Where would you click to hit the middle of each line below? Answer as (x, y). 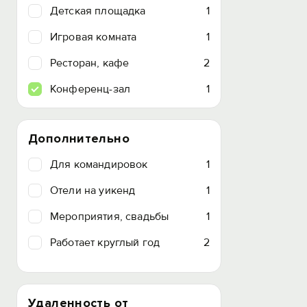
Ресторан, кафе (90, 63)
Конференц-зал (90, 89)
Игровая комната (94, 37)
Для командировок (99, 164)
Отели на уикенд (93, 191)
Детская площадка (98, 11)
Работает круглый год (105, 243)
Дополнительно (79, 138)
